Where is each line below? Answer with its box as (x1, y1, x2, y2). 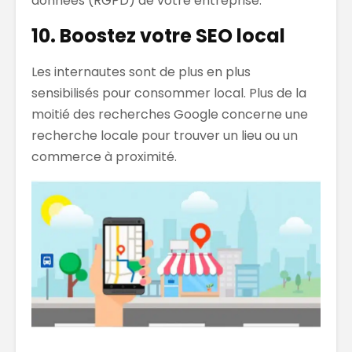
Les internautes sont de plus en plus (31, 63, 251, 82)
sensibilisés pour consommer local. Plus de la (31, 84, 306, 103)
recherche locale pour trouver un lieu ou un (31, 126, 298, 145)
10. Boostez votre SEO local (31, 23, 285, 49)
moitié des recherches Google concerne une (31, 105, 308, 124)
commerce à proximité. (31, 148, 177, 167)
